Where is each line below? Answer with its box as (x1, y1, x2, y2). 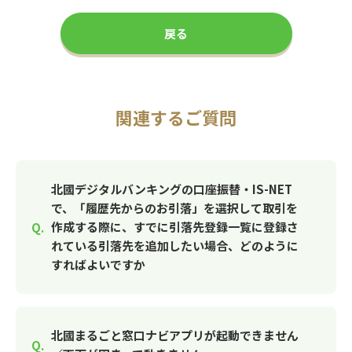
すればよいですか (51, 256, 145, 273)
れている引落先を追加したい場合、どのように (51, 237, 299, 254)
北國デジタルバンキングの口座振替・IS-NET (51, 181, 292, 197)
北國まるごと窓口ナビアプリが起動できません (51, 327, 299, 343)
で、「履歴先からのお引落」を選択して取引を (51, 200, 298, 216)
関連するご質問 (115, 104, 236, 130)
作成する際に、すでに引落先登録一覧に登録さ (51, 218, 299, 235)
